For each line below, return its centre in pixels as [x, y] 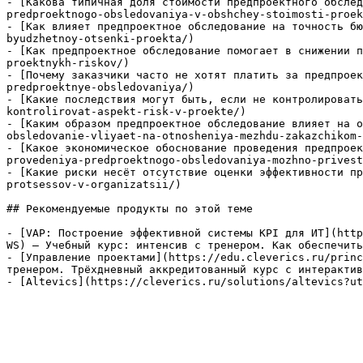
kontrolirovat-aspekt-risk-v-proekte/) [126, 111]
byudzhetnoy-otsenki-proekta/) [100, 38]
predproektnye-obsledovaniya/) [100, 87]
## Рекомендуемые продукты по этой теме [130, 209]
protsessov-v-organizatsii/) [94, 184]
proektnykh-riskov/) [68, 63]
